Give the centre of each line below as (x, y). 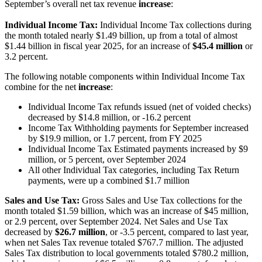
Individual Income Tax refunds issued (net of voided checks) (139, 107)
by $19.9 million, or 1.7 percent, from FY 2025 (115, 139)
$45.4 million (218, 46)
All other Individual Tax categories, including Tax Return (134, 170)
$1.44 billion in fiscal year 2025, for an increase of (99, 46)
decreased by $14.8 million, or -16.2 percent (109, 118)
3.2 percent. (26, 57)
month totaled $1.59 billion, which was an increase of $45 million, (127, 211)
